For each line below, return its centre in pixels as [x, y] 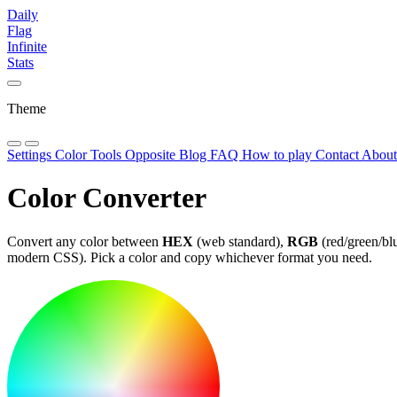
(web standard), [240, 241]
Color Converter [107, 198]
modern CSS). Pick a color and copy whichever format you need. [190, 257]
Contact [339, 155]
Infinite [27, 47]
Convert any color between [85, 241]
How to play [279, 155]
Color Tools [90, 155]
